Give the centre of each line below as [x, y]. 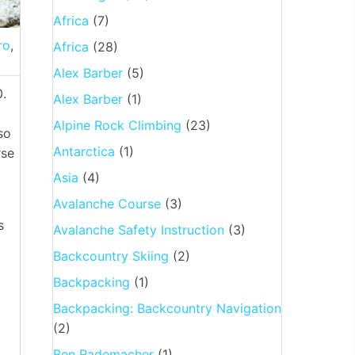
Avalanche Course [107, 203]
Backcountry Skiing [111, 256]
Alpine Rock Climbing [117, 125]
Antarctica [84, 151]
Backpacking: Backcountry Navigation [167, 308]
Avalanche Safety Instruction [138, 229]
